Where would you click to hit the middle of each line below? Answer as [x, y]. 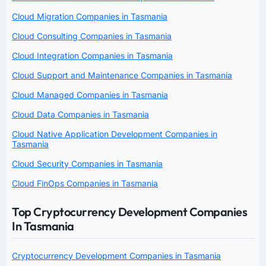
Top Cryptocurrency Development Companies [129, 211]
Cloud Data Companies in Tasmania [80, 114]
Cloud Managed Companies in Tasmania [90, 94]
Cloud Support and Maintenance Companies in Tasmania [122, 75]
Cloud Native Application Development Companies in [115, 134]
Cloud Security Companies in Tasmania [87, 163]
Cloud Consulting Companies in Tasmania [92, 36]
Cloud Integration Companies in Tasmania [92, 55]
